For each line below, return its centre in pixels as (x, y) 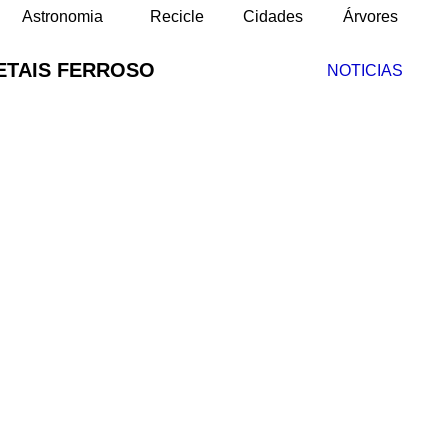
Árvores (370, 16)
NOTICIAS (365, 70)
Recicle (176, 16)
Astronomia (62, 16)
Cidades (273, 16)
